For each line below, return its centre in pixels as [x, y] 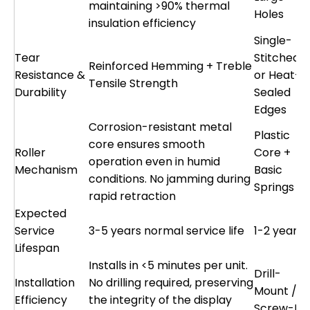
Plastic [272, 135]
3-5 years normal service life [166, 230]
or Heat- [277, 75]
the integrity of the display [160, 300]
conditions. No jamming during [170, 179]
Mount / [275, 291]
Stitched [277, 57]
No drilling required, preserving [171, 282]
